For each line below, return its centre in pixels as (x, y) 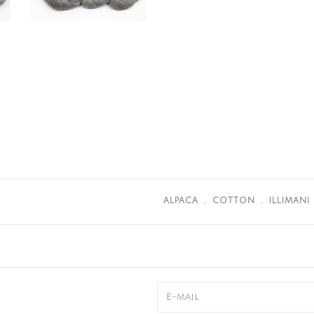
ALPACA (181, 201)
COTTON (234, 201)
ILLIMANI (289, 201)
